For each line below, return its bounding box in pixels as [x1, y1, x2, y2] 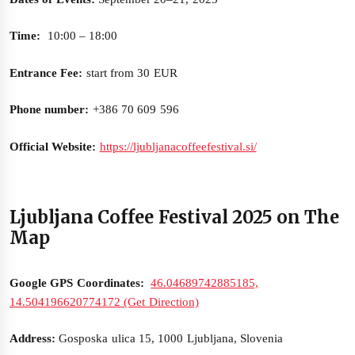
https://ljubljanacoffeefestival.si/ [99, 139, 257, 153]
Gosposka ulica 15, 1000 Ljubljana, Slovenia [59, 332, 283, 345]
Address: [10, 332, 59, 345]
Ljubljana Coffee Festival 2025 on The [10, 205, 340, 228]
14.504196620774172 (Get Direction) [10, 295, 199, 308]
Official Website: [10, 139, 97, 153]
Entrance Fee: [10, 66, 86, 79]
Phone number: [10, 103, 90, 116]
